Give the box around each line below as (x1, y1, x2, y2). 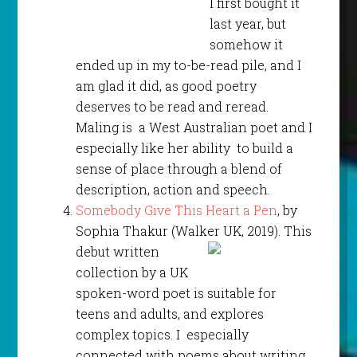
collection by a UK (75, 263, 188, 280)
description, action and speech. (75, 180, 270, 198)
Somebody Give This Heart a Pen (75, 201, 277, 218)
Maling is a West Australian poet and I (75, 118, 312, 135)
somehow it (209, 35, 283, 53)
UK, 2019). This (222, 222, 312, 239)
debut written (75, 242, 159, 260)
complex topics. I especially (75, 325, 249, 343)
